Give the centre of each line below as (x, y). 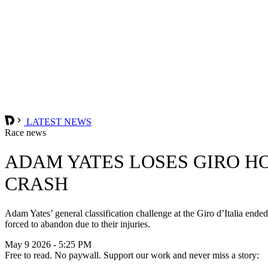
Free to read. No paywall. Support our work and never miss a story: (132, 255)
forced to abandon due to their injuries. (77, 224)
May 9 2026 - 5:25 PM (48, 244)
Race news (25, 132)
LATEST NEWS (58, 121)
